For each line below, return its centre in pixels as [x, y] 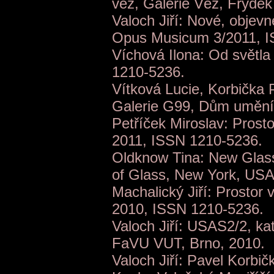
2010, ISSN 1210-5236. [188, 209]
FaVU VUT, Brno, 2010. [188, 243]
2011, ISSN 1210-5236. [187, 141]
